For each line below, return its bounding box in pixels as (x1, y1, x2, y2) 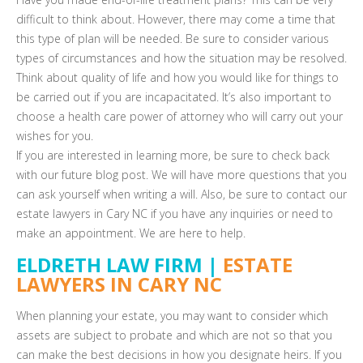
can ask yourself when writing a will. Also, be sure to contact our (16, 186, 347, 202)
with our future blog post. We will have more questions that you (16, 167, 347, 182)
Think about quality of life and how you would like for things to (16, 70, 339, 85)
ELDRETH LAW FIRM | (16, 251, 223, 278)
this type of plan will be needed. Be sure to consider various (16, 31, 329, 46)
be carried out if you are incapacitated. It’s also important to (16, 89, 331, 105)
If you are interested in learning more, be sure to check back (16, 147, 330, 163)
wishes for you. (16, 128, 93, 143)
